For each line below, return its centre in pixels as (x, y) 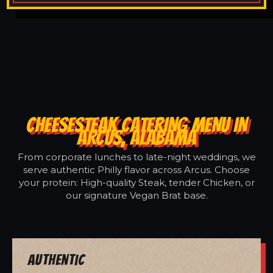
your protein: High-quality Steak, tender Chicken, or (136, 182)
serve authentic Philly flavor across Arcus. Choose (136, 169)
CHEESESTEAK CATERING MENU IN (136, 125)
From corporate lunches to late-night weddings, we (136, 157)
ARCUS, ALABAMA (136, 137)
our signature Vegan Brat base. (136, 195)
